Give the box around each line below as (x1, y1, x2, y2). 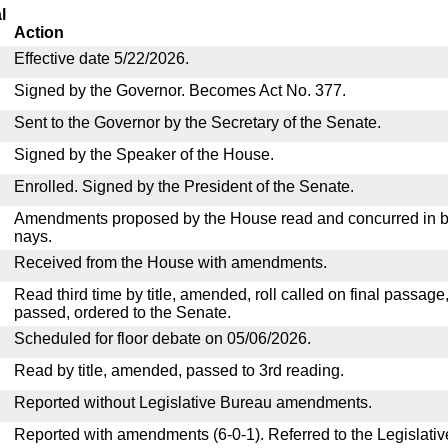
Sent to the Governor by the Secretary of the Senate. (14, 114, 381, 131)
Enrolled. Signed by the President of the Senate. (14, 178, 354, 195)
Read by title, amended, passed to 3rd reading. (14, 362, 344, 379)
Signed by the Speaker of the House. (14, 146, 274, 163)
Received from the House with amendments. (14, 254, 327, 271)
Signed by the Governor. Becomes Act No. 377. (14, 82, 346, 99)
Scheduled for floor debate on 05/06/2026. (14, 330, 311, 347)
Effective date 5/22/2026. (14, 50, 189, 67)
